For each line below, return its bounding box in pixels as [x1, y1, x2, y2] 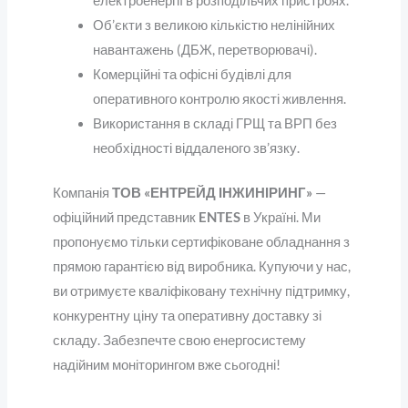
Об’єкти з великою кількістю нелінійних [92, 17, 335, 34]
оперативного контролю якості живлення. [92, 91, 346, 107]
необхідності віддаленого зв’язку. [92, 140, 300, 157]
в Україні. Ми [240, 209, 321, 226]
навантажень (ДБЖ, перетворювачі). [92, 42, 317, 58]
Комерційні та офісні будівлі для [92, 66, 291, 83]
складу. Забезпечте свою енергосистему [52, 332, 306, 349]
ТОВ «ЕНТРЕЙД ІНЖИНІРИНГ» [111, 185, 312, 201]
